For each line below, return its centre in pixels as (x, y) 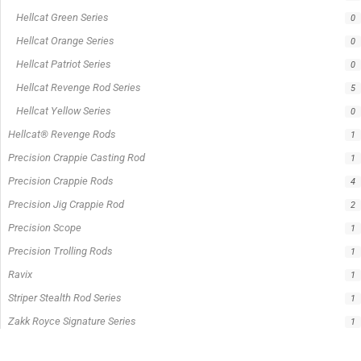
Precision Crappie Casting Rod (77, 158)
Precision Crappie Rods (61, 181)
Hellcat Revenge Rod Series (79, 88)
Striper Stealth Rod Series (65, 298)
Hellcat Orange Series (65, 41)
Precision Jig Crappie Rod (66, 205)
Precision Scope (45, 228)
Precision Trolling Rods (60, 251)
